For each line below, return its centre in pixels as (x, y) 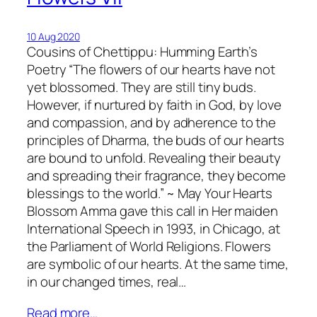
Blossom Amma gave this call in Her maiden (152, 211)
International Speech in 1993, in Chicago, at (154, 229)
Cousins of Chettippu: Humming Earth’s (143, 52)
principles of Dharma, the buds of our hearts (156, 140)
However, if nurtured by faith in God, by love (154, 105)
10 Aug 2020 (53, 37)
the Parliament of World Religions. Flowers (149, 247)
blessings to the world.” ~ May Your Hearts (150, 194)
